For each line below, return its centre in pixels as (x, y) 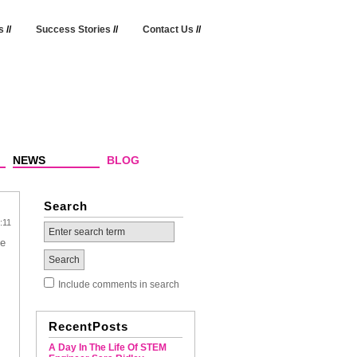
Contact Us (168, 29)
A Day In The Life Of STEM (107, 347)
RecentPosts (88, 326)
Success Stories (73, 29)
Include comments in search (118, 284)
